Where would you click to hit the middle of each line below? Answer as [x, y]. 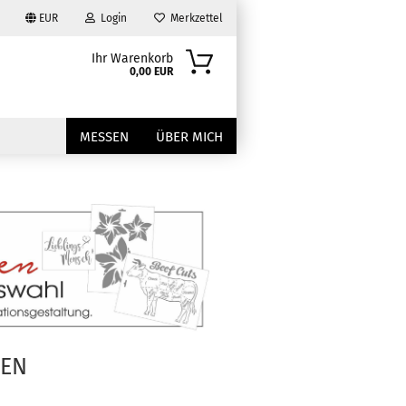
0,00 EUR [151, 72]
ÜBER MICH [189, 137]
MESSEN [104, 137]
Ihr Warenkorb [132, 58]
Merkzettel [194, 18]
